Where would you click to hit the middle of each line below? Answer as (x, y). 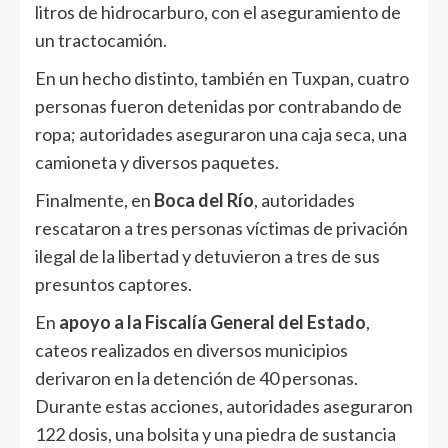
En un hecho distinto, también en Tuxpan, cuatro (222, 77)
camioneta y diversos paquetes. (157, 161)
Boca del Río (204, 199)
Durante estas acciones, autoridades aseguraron (224, 405)
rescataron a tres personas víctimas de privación (221, 227)
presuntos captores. (113, 283)
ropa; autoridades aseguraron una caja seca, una (221, 133)
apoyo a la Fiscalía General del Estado (212, 321)
